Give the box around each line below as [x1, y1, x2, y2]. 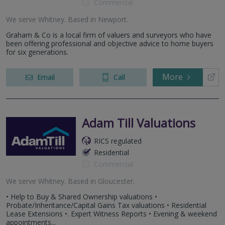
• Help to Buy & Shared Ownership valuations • [6, 191, 157, 201]
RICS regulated [94, 136, 142, 146]
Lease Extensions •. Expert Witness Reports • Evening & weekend [6, 208, 217, 218]
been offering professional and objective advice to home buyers [6, 38, 213, 48]
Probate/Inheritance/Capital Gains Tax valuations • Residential [6, 200, 206, 210]
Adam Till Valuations [82, 114, 195, 131]
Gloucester [98, 176, 133, 186]
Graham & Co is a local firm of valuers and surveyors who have [6, 30, 211, 40]
